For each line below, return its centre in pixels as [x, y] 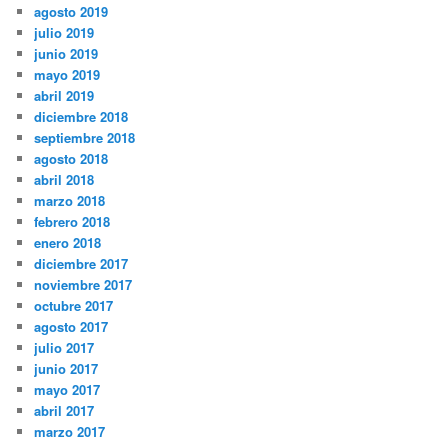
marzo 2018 [70, 200]
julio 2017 [64, 347]
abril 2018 [64, 179]
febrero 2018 [72, 221]
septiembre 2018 [85, 137]
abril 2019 [64, 95]
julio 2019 [64, 32]
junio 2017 [66, 368]
